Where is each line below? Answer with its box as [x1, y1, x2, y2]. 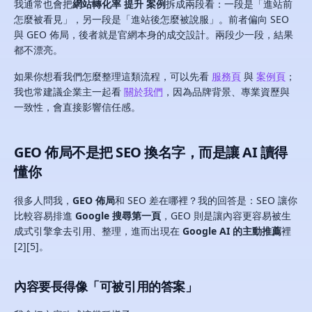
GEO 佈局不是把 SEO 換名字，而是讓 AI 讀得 [14, 143, 288, 162]
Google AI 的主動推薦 [182, 224, 281, 237]
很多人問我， [14, 194, 72, 207]
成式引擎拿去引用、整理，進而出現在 [14, 224, 182, 237]
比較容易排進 [14, 209, 75, 222]
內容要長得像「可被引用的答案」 [14, 278, 198, 295]
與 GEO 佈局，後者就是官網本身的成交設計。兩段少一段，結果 [14, 28, 293, 41]
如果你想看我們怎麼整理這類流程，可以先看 [14, 70, 212, 83]
